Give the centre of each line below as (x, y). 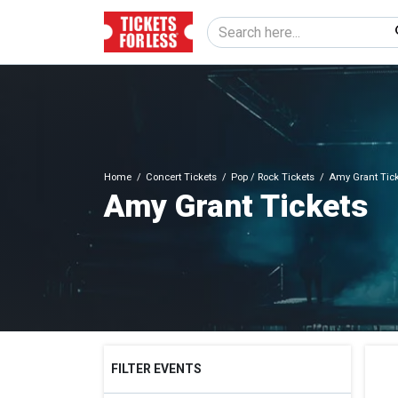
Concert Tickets (181, 178)
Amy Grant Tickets (236, 207)
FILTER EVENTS (156, 369)
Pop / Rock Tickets (273, 178)
